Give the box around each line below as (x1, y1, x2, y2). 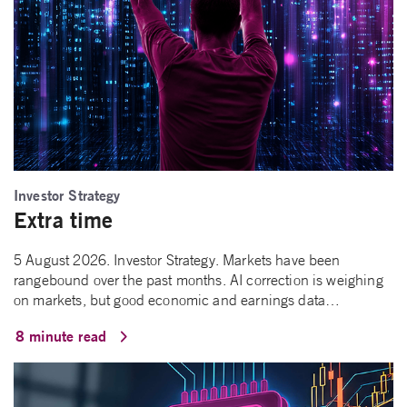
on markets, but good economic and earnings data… (14, 291, 341, 310)
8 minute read (15, 326, 112, 346)
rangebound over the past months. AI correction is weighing (14, 271, 383, 290)
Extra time (14, 206, 114, 234)
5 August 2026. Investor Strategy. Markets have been (14, 251, 341, 270)
